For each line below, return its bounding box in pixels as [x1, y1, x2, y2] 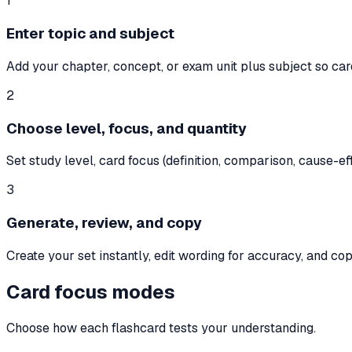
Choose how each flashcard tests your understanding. [6, 319, 316, 336]
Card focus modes [6, 279, 175, 304]
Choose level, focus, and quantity [6, 118, 247, 138]
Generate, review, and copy [6, 213, 202, 233]
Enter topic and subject [6, 24, 174, 44]
